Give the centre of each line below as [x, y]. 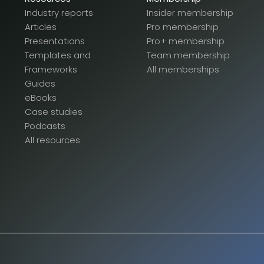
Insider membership [190, 13]
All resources [52, 140]
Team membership [188, 55]
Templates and [58, 55]
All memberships [183, 70]
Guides [40, 84]
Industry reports [59, 13]
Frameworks [51, 70]
